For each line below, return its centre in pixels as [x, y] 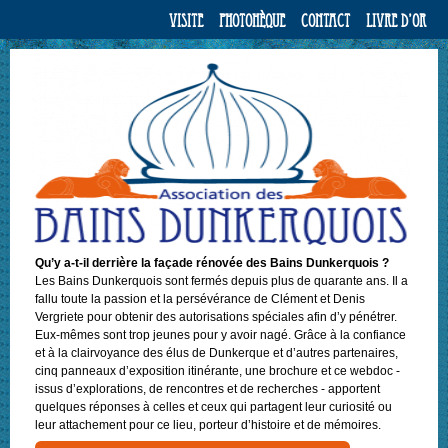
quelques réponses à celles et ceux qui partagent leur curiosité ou [214, 406]
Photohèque [251, 21]
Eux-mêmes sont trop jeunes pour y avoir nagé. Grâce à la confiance [221, 334]
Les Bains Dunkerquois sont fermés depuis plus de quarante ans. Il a [222, 280]
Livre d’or [395, 21]
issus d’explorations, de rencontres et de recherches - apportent [208, 388]
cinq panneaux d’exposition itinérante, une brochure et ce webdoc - [218, 370]
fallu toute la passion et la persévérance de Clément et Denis [200, 298]
